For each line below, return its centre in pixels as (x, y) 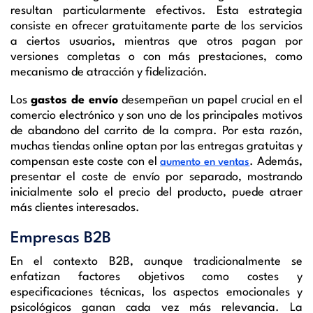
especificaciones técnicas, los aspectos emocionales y (156, 292)
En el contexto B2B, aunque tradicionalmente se (156, 261)
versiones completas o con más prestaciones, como (156, 57)
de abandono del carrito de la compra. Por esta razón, (156, 131)
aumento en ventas (205, 162)
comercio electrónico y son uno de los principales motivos (156, 115)
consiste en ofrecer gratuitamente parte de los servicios (156, 26)
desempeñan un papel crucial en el (210, 100)
